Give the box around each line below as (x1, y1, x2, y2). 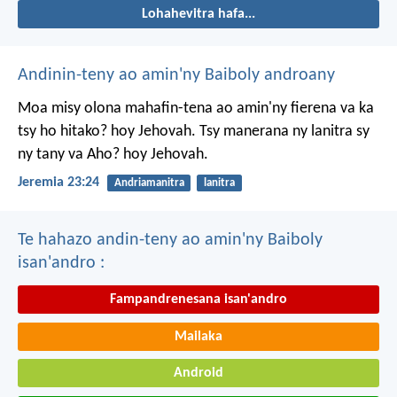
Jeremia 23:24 (18, 175, 99, 190)
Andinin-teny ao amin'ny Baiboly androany (18, 66, 335, 84)
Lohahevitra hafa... (142, 6, 255, 21)
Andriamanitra (113, 176, 184, 189)
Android (174, 366, 223, 381)
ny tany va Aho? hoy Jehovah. (18, 145, 208, 163)
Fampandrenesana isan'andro (110, 292, 287, 307)
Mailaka (175, 329, 222, 344)
